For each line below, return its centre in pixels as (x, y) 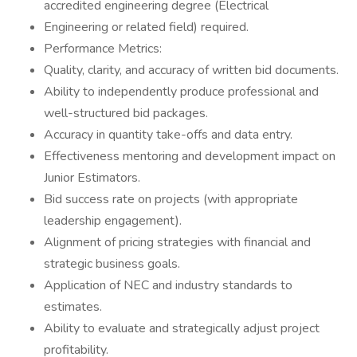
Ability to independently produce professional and (181, 92)
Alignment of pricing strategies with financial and (177, 242)
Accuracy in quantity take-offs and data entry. (168, 135)
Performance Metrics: (103, 49)
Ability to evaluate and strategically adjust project (182, 328)
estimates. (73, 307)
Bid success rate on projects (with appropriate (171, 199)
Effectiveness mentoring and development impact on (190, 156)
